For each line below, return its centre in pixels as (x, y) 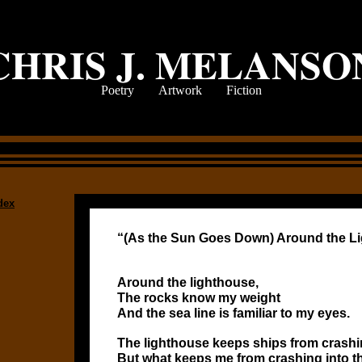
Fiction (244, 90)
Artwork (180, 90)
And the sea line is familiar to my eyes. (234, 313)
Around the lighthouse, (188, 282)
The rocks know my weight (199, 298)
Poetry (117, 90)
